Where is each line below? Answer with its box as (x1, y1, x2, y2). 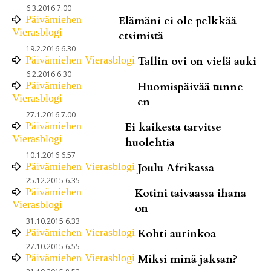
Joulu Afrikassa (138, 160, 214, 175)
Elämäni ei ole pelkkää (119, 13, 237, 28)
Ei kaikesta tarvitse (125, 119, 221, 135)
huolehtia (125, 134, 175, 150)
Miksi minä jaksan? (138, 251, 237, 267)
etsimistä (119, 28, 164, 44)
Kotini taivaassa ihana (134, 185, 246, 201)
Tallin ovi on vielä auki (138, 53, 256, 69)
